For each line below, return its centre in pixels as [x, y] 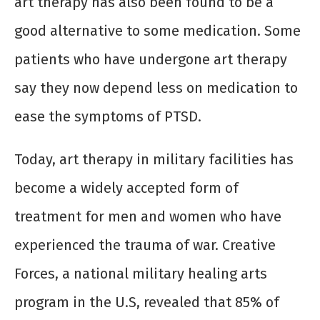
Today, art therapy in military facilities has [154, 160]
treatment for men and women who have [148, 217]
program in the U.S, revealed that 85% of [147, 302]
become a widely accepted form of [126, 188]
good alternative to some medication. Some [157, 31]
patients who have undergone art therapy [151, 60]
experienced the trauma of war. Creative [145, 245]
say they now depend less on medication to [156, 88]
